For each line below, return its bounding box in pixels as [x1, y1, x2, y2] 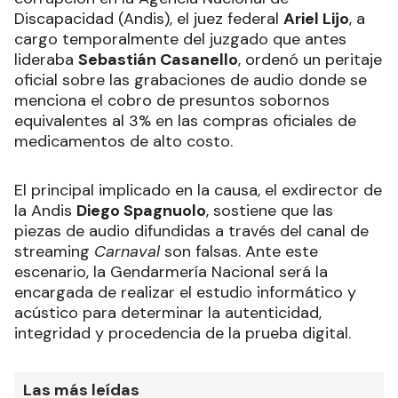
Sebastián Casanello [78, 48, 238, 70]
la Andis [14, 199, 76, 221]
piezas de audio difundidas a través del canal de [14, 219, 369, 242]
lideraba [14, 48, 78, 70]
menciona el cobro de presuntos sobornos [14, 89, 330, 111]
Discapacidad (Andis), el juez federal [14, 7, 283, 29]
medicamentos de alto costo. [14, 130, 233, 152]
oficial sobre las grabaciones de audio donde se [14, 68, 367, 91]
